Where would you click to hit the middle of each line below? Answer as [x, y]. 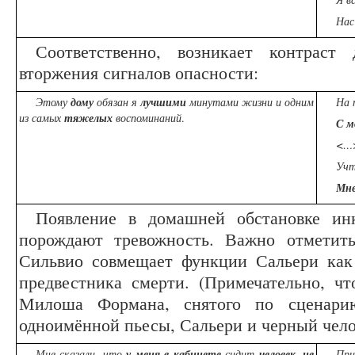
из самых [42, 118]
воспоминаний [149, 118]
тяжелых [90, 118]
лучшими [163, 103]
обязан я [117, 102]
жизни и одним [278, 102]
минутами [212, 102]
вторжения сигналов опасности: [139, 73]
